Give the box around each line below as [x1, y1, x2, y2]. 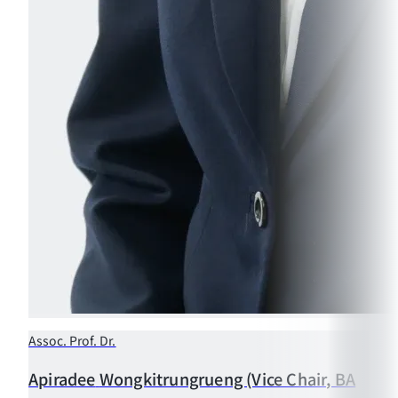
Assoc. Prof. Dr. [28, 330, 116, 349]
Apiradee [28, 366, 96, 390]
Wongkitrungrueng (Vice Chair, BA [99, 366, 356, 390]
